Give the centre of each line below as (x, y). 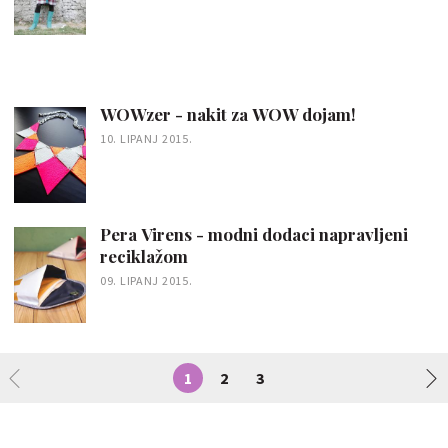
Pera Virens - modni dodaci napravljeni (254, 233)
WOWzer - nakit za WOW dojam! (228, 114)
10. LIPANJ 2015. (146, 138)
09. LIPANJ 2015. (146, 280)
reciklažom (144, 255)
